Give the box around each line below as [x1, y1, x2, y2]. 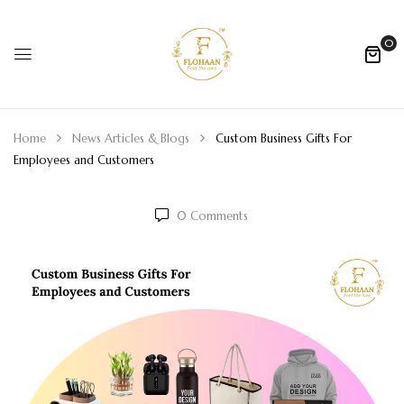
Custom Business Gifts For [216, 131, 352, 146]
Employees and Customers [14, 152, 154, 168]
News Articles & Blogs [72, 131, 189, 146]
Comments [187, 208, 249, 224]
